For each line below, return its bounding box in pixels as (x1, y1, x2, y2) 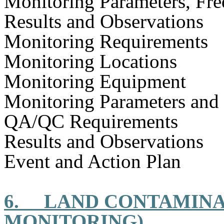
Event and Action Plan (4, 150, 181, 172)
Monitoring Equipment (4, 70, 186, 92)
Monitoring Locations (4, 50, 177, 72)
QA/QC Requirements (4, 110, 178, 132)
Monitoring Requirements (4, 30, 208, 52)
